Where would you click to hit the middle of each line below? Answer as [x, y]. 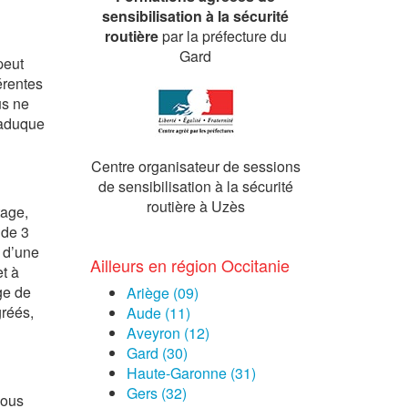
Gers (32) [156, 393]
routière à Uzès [195, 206]
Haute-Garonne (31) [191, 373]
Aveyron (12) [168, 333]
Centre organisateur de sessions [195, 166]
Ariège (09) [162, 293]
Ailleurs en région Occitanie [189, 265]
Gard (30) [157, 353]
